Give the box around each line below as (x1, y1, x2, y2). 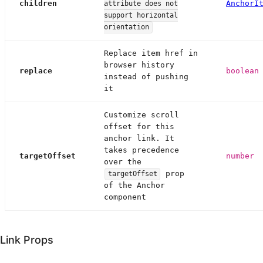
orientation (104, 23, 149, 32)
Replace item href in (104, 49, 198, 58)
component (104, 193, 146, 202)
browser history (104, 60, 174, 70)
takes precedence (104, 146, 179, 155)
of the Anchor (104, 181, 165, 190)
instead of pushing (104, 72, 188, 82)
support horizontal (104, 11, 178, 20)
